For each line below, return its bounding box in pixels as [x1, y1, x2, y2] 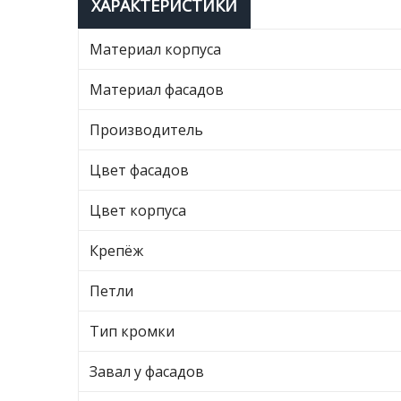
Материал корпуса [90, 39, 221, 59]
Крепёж [90, 241, 143, 260]
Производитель [90, 120, 203, 140]
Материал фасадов [90, 80, 224, 99]
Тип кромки [90, 321, 175, 341]
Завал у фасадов [90, 362, 204, 381]
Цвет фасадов [90, 160, 189, 180]
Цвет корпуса [90, 200, 186, 220]
